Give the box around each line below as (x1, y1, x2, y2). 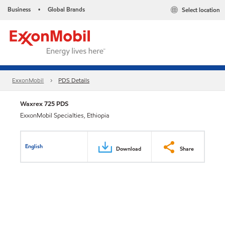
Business (8, 5, 31, 14)
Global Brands (48, 5, 85, 14)
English (25, 142, 43, 150)
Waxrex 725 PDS (20, 99, 68, 108)
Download (116, 144, 141, 153)
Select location (182, 6, 220, 15)
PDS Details (58, 76, 90, 85)
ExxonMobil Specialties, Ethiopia (20, 111, 109, 120)
